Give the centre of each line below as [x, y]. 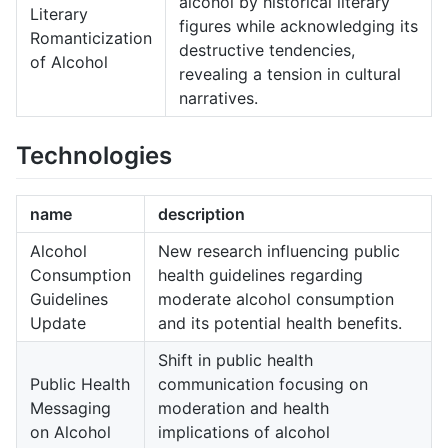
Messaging [70, 407]
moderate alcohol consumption [276, 298]
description [201, 213]
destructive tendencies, [267, 49]
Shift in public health [235, 359]
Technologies [94, 155]
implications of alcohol [244, 431]
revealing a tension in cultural [290, 73]
